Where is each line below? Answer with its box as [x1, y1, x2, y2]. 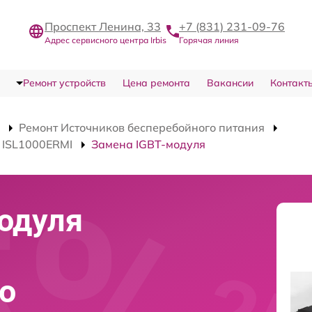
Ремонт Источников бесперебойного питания [19, 120, 265, 135]
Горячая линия [179, 34, 239, 45]
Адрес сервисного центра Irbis [45, 34, 166, 45]
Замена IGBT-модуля [91, 137, 205, 152]
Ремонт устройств [22, 77, 106, 90]
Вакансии [206, 77, 253, 90]
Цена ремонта [122, 77, 190, 90]
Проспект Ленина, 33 [45, 19, 161, 33]
